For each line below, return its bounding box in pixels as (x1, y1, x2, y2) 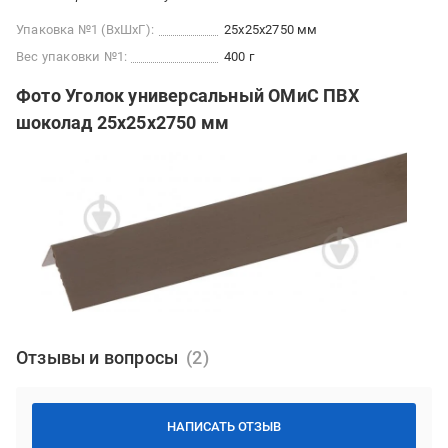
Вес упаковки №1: (16, 49, 128, 65)
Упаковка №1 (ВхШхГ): (16, 22, 154, 38)
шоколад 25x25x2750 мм (16, 112, 230, 134)
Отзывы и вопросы (16, 347, 179, 369)
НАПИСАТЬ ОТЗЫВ (167, 419, 281, 435)
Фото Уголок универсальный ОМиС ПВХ (16, 85, 359, 107)
